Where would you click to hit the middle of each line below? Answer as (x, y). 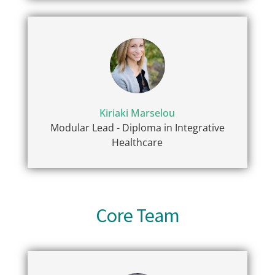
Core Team (137, 216)
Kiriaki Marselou (137, 113)
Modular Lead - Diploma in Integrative (137, 128)
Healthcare (137, 143)
